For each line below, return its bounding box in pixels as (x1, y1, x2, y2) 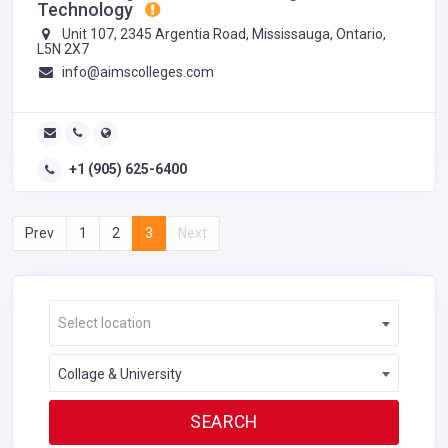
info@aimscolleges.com (61, 63, 214, 80)
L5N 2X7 (37, 40, 89, 57)
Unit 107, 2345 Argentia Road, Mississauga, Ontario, (58, 25, 386, 42)
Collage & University (58, 365, 182, 382)
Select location (58, 314, 151, 331)
